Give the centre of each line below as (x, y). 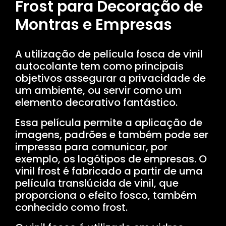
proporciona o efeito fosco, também (106, 195)
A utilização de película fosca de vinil (109, 54)
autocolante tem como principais (99, 66)
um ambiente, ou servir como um (98, 90)
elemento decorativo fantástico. (96, 102)
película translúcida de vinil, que (97, 183)
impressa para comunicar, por (91, 147)
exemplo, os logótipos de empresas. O (111, 159)
